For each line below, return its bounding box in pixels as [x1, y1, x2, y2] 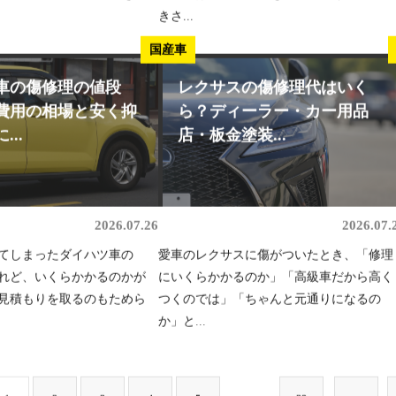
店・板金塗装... [178, 132, 286, 150]
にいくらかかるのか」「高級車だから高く [158, 275, 393, 289]
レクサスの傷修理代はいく [178, 84, 369, 103]
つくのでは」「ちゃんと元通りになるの [158, 297, 381, 311]
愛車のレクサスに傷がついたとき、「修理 [158, 253, 393, 267]
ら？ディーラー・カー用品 [178, 108, 369, 126]
